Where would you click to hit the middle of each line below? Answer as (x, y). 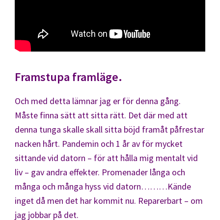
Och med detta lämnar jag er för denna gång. (98, 101)
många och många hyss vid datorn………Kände (103, 186)
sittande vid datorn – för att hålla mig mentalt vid (106, 158)
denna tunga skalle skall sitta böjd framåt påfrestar (110, 129)
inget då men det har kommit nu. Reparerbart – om (109, 200)
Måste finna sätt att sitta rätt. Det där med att (101, 115)
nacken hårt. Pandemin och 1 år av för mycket (99, 143)
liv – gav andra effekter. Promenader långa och (100, 172)
